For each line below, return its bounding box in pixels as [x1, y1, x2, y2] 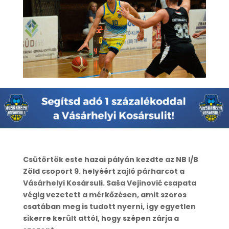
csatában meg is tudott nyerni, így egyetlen [22, 201, 196, 212]
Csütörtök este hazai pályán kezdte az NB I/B [22, 154, 198, 165]
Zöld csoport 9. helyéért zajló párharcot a [22, 166, 185, 176]
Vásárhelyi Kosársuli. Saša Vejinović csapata [22, 177, 196, 188]
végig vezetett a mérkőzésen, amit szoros [22, 189, 187, 200]
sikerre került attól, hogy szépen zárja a [22, 213, 179, 223]
